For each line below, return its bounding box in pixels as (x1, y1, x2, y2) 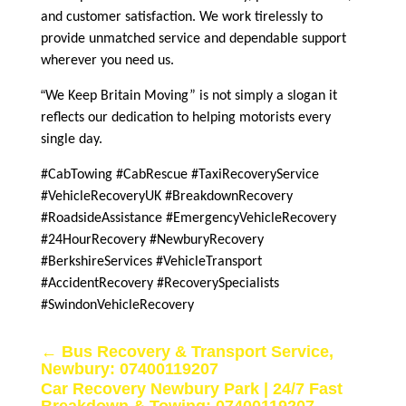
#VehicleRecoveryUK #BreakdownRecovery (40, 188, 293, 204)
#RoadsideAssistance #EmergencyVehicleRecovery (40, 210, 336, 226)
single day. (40, 131, 102, 147)
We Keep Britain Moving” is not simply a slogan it (44, 88, 337, 103)
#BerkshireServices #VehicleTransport (40, 254, 262, 269)
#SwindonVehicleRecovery (40, 297, 194, 313)
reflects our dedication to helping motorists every (40, 110, 331, 125)
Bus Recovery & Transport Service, (61, 342, 333, 361)
